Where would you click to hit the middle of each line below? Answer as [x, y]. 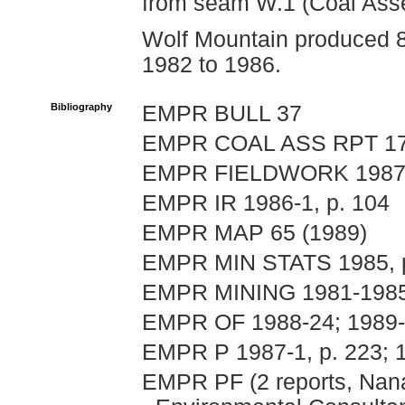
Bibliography [81, 107]
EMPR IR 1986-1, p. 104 [266, 203]
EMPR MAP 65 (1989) [254, 233]
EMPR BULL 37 [222, 113]
